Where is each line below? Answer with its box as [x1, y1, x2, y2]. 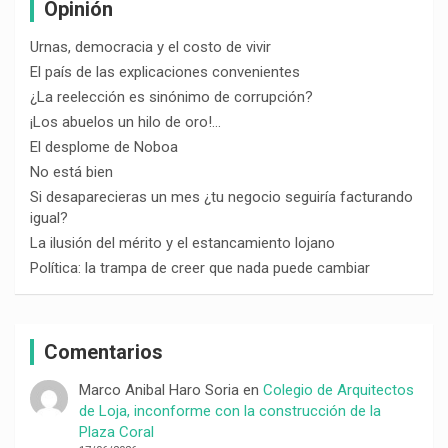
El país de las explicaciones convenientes [30, 62, 300, 81]
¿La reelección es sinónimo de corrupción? [30, 87, 313, 106]
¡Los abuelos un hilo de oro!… [30, 112, 221, 131]
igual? [30, 208, 68, 227]
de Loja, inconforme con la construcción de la [78, 401, 381, 420]
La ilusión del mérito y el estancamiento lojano [30, 233, 335, 252]
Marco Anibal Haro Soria [78, 380, 239, 399]
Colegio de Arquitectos [262, 380, 414, 399]
